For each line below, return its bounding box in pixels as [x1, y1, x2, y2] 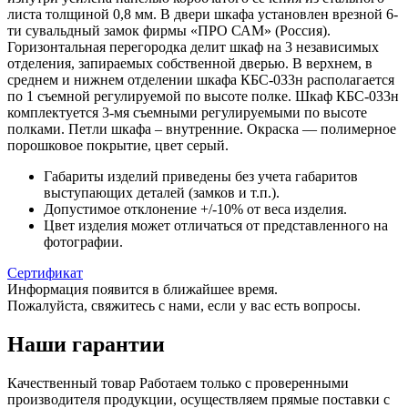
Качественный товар [7, 374, 136, 391]
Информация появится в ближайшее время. [7, 280, 278, 297]
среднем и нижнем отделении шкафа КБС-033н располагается [7, 71, 394, 87]
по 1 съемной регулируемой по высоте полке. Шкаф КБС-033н [7, 87, 399, 104]
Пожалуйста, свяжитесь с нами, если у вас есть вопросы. [7, 297, 361, 313]
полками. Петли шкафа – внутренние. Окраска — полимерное [7, 120, 396, 137]
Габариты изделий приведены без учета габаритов [44, 168, 358, 184]
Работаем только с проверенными [139, 374, 349, 391]
